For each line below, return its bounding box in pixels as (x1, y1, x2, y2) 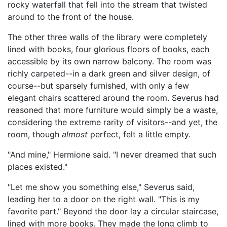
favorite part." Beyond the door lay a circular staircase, (8, 206, 218, 216)
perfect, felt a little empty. (88, 129, 191, 139)
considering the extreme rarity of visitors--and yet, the (8, 117, 217, 127)
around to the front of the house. (8, 12, 134, 22)
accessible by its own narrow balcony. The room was (8, 56, 211, 66)
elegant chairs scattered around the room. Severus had (8, 93, 219, 103)
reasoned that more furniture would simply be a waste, (8, 105, 218, 115)
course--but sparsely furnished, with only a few (8, 81, 189, 91)
